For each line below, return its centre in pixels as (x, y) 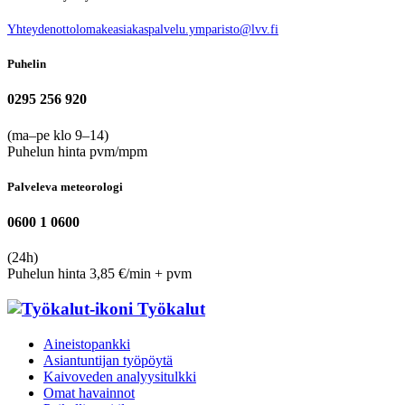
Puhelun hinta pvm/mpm (77, 151)
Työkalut (169, 309)
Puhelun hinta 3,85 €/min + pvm (99, 274)
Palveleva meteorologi (65, 186)
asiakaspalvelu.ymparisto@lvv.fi (196, 30)
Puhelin (27, 64)
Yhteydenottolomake (60, 30)
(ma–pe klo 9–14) (58, 135)
